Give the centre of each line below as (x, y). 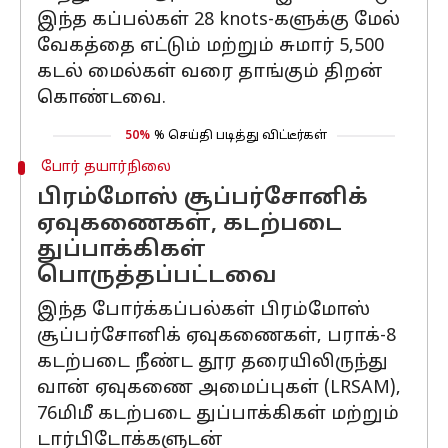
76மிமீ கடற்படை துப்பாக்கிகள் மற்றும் (218, 414)
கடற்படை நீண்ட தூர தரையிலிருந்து (212, 362)
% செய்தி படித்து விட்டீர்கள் (240, 136)
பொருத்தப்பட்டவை (157, 276)
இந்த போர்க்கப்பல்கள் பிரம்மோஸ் (203, 310)
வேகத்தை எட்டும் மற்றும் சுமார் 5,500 (210, 46)
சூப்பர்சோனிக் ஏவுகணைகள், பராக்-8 (216, 336)
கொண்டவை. (101, 98)
